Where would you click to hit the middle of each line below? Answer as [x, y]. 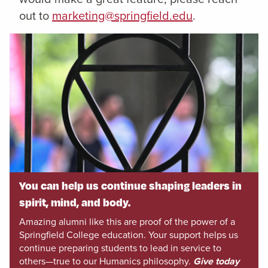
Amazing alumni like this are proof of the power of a [127, 221]
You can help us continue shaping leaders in [130, 185]
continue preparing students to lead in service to [120, 248]
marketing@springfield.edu [122, 16]
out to [36, 16]
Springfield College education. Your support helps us [129, 234]
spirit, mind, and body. [75, 202]
